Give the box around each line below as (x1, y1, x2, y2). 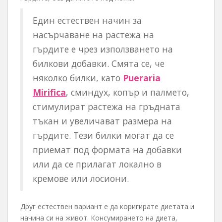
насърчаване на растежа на (33, 29, 154, 41)
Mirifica (33, 86, 66, 99)
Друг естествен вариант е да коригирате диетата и (20, 202, 194, 212)
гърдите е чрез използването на (33, 43, 173, 55)
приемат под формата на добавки (33, 144, 182, 156)
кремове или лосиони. (33, 172, 129, 185)
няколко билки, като (33, 72, 123, 84)
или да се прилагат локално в (33, 158, 162, 170)
